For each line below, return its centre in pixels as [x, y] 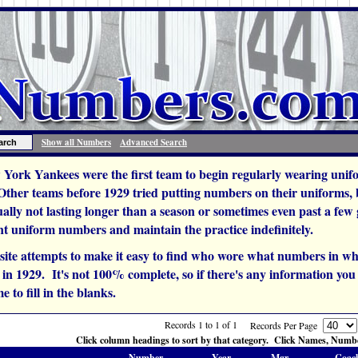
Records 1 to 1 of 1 [201, 324]
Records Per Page [286, 325]
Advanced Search [153, 142]
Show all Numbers [76, 142]
